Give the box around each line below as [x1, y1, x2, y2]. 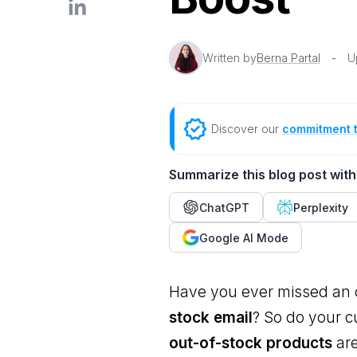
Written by [202, 51, 257, 65]
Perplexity [293, 200, 349, 214]
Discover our [211, 122, 283, 135]
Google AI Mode [199, 230, 289, 245]
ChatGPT [199, 200, 250, 214]
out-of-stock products [169, 334, 333, 352]
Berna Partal [257, 51, 321, 65]
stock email [169, 308, 253, 327]
